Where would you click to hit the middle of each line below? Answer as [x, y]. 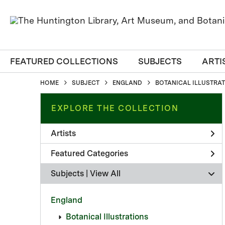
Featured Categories [89, 153]
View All [105, 173]
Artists [63, 133]
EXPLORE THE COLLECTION [115, 108]
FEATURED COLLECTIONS [64, 61]
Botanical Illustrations [107, 217]
